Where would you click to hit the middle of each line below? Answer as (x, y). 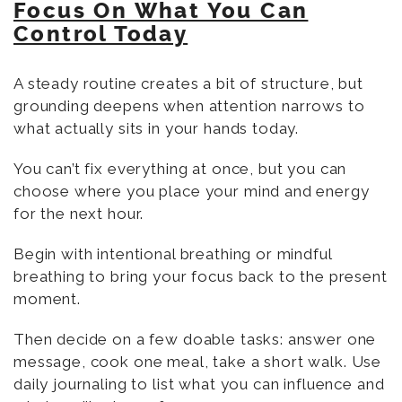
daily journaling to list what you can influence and (199, 384)
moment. (47, 298)
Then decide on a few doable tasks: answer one (195, 339)
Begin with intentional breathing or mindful (173, 253)
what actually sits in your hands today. (157, 128)
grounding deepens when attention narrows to (189, 105)
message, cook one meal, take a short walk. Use (198, 361)
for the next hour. (79, 213)
